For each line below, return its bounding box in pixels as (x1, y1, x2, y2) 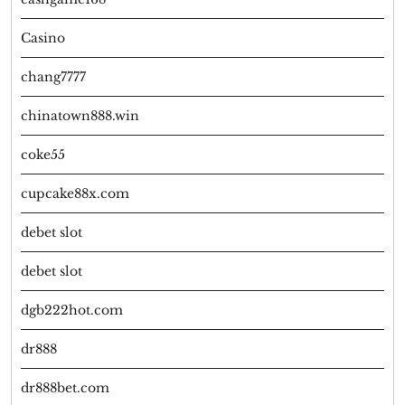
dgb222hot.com (21, 302, 123, 319)
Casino (21, 30, 65, 47)
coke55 (21, 146, 65, 164)
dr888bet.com (21, 380, 109, 397)
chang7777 (21, 69, 86, 86)
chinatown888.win (21, 108, 139, 125)
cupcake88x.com (21, 185, 129, 202)
